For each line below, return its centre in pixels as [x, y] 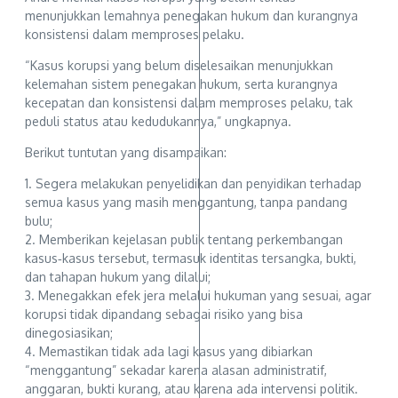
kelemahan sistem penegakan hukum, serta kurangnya [181, 84]
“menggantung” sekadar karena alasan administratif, [176, 370]
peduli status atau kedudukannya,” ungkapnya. [158, 122]
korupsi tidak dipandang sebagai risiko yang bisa [164, 314]
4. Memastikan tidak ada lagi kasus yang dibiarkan [169, 352]
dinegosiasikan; [69, 333]
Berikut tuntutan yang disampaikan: [126, 153]
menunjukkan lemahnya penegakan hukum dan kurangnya [191, 16]
